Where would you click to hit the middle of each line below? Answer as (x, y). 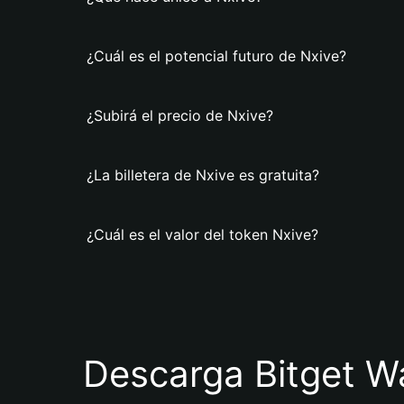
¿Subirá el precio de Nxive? (180, 115)
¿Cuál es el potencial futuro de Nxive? (216, 56)
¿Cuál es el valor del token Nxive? (202, 234)
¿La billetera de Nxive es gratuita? (203, 175)
